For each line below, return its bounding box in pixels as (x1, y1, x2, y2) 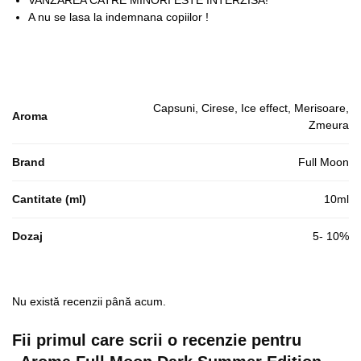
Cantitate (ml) (12, 193, 86, 206)
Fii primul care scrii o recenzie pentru (12, 331, 301, 350)
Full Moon (298, 156, 349, 169)
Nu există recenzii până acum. (12, 295, 166, 309)
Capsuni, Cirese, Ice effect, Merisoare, (153, 102, 349, 115)
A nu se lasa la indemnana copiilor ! (28, 10, 209, 24)
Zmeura (309, 118, 349, 132)
